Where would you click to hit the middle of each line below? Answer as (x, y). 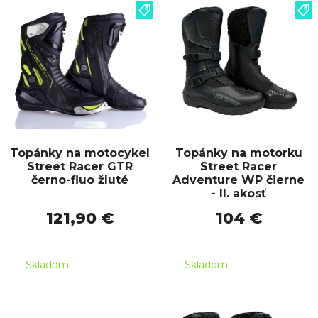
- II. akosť (238, 194)
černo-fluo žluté (79, 180)
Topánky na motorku (238, 153)
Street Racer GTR (79, 167)
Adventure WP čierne (238, 180)
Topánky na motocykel (79, 153)
